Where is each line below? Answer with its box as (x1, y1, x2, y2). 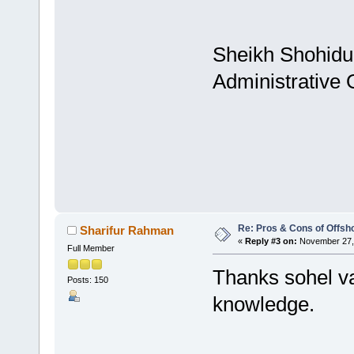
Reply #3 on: (244, 236, 297, 247)
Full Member (66, 243, 115, 254)
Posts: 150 (66, 275, 108, 285)
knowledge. (212, 292, 314, 317)
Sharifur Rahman (80, 224, 175, 238)
